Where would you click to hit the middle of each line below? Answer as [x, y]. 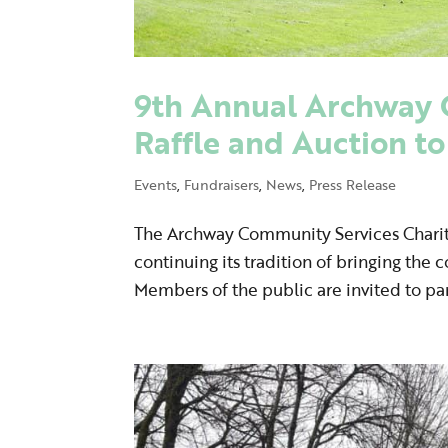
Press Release [353, 185]
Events [156, 185]
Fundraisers [222, 185]
